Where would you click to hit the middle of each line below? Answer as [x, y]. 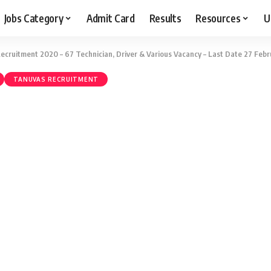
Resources [218, 18]
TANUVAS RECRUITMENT [56, 79]
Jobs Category [34, 18]
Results [165, 18]
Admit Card [111, 18]
